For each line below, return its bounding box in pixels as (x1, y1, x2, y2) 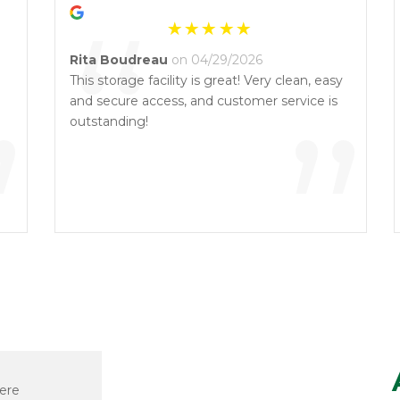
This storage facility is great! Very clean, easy (70, 72, 343, 88)
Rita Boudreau (70, 52, 168, 68)
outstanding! (70, 113, 148, 129)
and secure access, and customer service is (70, 93, 337, 109)
